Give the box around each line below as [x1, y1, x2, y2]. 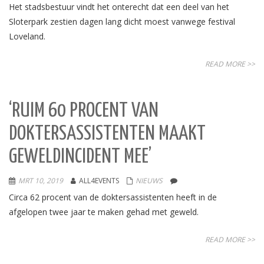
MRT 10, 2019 [18, 176, 63, 186]
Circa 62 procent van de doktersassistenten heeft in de [9, 192, 217, 203]
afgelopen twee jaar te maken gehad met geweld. [9, 206, 199, 217]
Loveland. [9, 31, 48, 42]
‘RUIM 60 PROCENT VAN [9, 101, 159, 121]
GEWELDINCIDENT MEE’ [9, 147, 151, 167]
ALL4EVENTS [79, 176, 119, 186]
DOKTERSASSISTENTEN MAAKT [9, 124, 206, 144]
